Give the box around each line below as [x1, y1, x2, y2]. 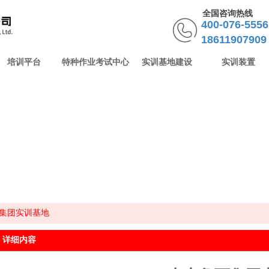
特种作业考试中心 [62, 58, 129, 67]
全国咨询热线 [202, 8, 253, 18]
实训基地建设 [142, 58, 192, 67]
